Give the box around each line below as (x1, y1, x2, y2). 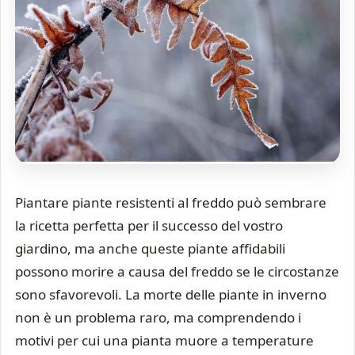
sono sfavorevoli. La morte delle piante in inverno (15, 285, 326, 304)
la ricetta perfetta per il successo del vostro (15, 216, 283, 235)
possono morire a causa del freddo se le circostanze (15, 262, 339, 281)
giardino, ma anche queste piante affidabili (15, 239, 285, 258)
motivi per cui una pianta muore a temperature (15, 331, 314, 350)
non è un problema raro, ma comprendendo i (15, 308, 301, 327)
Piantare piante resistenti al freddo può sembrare (15, 193, 326, 212)
